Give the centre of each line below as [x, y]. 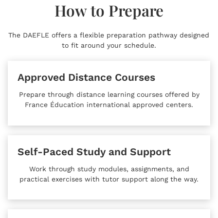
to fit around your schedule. [109, 45]
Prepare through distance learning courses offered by [109, 95]
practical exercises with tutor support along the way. [109, 179]
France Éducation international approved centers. [109, 105]
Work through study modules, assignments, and [109, 169]
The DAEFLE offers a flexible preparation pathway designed [109, 35]
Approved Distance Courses [86, 77]
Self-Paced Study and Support [94, 151]
